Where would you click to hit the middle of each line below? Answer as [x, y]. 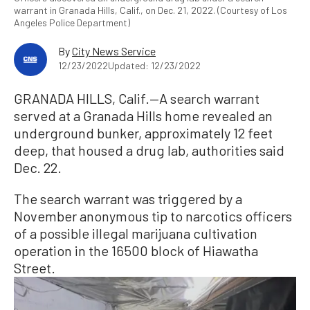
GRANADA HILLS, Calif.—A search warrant [137, 98]
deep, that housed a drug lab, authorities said [149, 150]
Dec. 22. [38, 167]
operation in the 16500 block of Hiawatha [136, 250]
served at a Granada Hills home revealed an [143, 115]
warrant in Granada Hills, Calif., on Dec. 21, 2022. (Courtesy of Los [151, 10]
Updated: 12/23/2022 [154, 65]
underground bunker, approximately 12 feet [143, 133]
